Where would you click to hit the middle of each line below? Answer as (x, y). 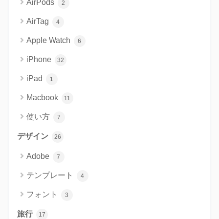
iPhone (40, 59)
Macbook (43, 97)
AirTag (38, 21)
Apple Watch (49, 40)
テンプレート (51, 175)
